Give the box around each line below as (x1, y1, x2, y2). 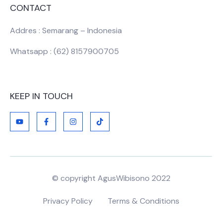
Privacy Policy (43, 195, 93, 206)
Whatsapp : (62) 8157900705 (10, 46, 119, 57)
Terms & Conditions (107, 195, 179, 206)
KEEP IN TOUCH (10, 90, 73, 102)
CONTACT (10, 1, 52, 14)
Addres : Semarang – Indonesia (10, 25, 122, 36)
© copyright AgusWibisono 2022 (52, 172, 170, 183)
